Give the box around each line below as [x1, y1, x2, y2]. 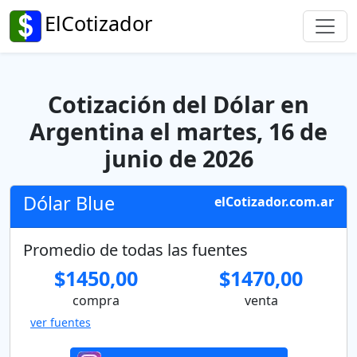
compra [73, 292, 120, 309]
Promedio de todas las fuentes [23, 239, 248, 261]
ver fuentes [30, 315, 91, 330]
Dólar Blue [23, 190, 115, 216]
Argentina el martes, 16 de [29, 116, 328, 147]
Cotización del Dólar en [48, 88, 309, 120]
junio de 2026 [104, 143, 253, 174]
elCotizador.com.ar [214, 193, 334, 210]
